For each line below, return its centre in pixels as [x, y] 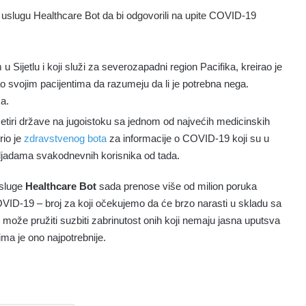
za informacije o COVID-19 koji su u [188, 139]
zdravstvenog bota [65, 139]
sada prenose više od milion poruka [177, 186]
